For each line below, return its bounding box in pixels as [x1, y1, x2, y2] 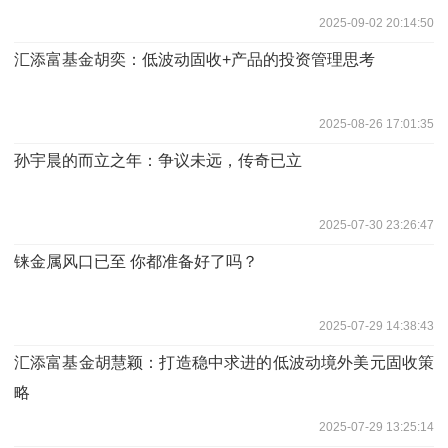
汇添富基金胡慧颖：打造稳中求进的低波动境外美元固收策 [14, 353, 434, 371]
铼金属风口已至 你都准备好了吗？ [14, 252, 258, 270]
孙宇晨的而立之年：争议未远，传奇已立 [14, 151, 302, 169]
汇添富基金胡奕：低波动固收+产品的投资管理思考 [14, 50, 375, 68]
